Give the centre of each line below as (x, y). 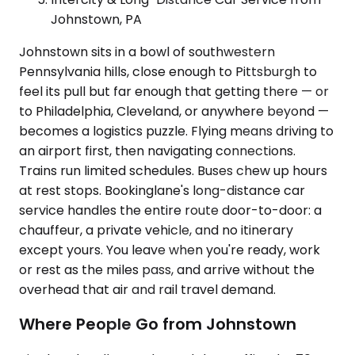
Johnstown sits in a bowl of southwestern (147, 52)
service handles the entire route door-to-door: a (170, 210)
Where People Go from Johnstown (158, 324)
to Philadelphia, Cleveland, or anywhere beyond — (174, 111)
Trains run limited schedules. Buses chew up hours (173, 170)
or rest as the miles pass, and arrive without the (167, 269)
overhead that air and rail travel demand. (147, 289)
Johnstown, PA (96, 19)
